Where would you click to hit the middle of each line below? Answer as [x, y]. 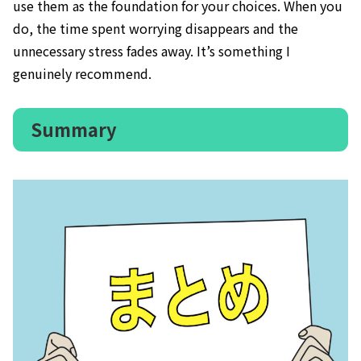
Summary [74, 129]
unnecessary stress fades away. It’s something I [151, 51]
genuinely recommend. [82, 74]
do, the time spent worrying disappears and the [156, 29]
